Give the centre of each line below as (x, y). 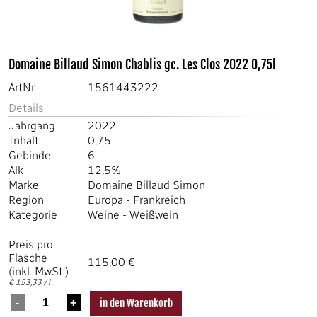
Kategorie (33, 215)
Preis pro (31, 244)
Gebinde (30, 155)
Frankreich (159, 200)
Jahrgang (32, 126)
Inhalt (24, 140)
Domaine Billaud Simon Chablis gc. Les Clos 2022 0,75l (142, 64)
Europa (105, 200)
